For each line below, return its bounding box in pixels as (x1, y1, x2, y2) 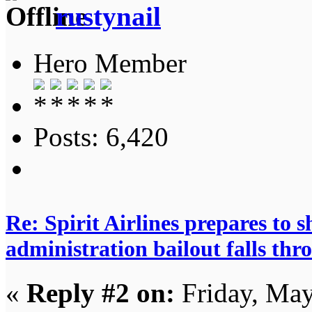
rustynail (56, 1, 161, 32)
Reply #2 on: (26, 277, 175, 308)
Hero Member (33, 47, 187, 78)
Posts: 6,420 (33, 121, 169, 152)
